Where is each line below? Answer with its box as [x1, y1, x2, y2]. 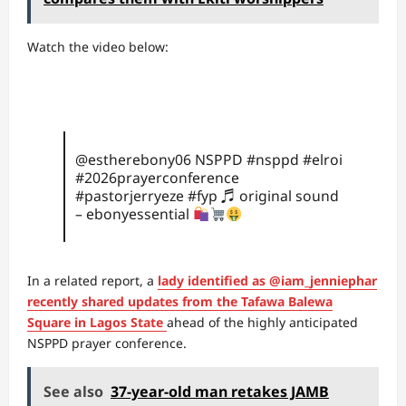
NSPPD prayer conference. [27, 334, 187, 353]
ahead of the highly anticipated [167, 314, 358, 332]
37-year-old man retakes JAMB [111, 382, 329, 402]
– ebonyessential [74, 203, 193, 224]
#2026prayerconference [74, 167, 239, 188]
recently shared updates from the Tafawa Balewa [27, 293, 333, 311]
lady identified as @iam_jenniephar [158, 272, 377, 290]
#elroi [302, 149, 343, 169]
